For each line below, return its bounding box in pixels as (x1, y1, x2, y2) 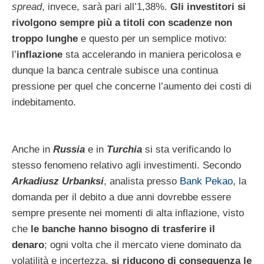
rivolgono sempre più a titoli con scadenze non (12, 17, 232, 29)
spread (12, 1, 42, 13)
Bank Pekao (180, 175, 233, 187)
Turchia (107, 143, 142, 155)
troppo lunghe (12, 33, 78, 45)
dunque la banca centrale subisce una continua (12, 65, 218, 77)
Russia (53, 143, 85, 155)
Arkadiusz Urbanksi (12, 175, 104, 187)
